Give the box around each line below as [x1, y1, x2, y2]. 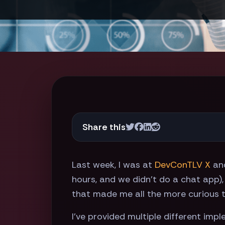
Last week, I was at [72, 159, 155, 171]
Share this [82, 121, 126, 133]
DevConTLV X [155, 159, 210, 171]
